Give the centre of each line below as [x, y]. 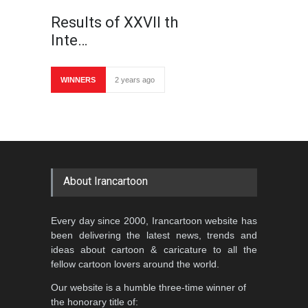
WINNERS [78, 80]
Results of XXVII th [114, 22]
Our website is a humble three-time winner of [148, 287]
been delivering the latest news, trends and [154, 235]
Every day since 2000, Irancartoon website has [154, 221]
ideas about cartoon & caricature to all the [154, 250]
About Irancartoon [106, 181]
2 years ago [135, 80]
